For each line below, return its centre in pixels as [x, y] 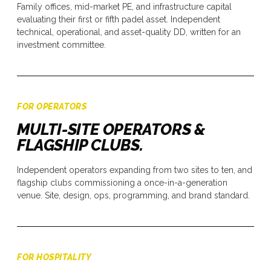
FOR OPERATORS [52, 106]
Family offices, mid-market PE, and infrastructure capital [124, 6]
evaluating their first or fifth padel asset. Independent [119, 19]
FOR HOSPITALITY [54, 257]
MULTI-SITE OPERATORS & [111, 129]
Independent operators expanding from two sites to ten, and [135, 170]
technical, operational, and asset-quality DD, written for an [129, 32]
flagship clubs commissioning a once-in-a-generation [122, 182]
